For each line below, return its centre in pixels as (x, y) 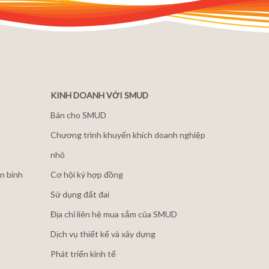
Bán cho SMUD (78, 115)
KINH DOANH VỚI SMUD (99, 95)
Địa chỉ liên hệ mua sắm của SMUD (113, 214)
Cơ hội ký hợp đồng (86, 174)
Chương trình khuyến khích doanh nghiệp (128, 135)
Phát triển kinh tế (83, 254)
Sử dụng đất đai (80, 194)
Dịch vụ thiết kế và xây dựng (103, 234)
